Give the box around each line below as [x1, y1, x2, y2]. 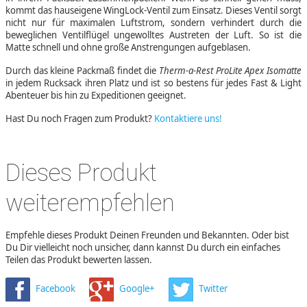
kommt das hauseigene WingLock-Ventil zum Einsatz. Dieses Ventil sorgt [5, 3, 302, 16]
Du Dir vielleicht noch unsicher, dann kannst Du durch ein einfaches [5, 241, 280, 254]
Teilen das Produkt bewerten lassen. [5, 253, 152, 266]
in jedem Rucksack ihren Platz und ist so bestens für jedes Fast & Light [5, 76, 302, 89]
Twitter [199, 282, 228, 295]
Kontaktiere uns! [154, 112, 222, 125]
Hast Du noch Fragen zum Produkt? [5, 112, 154, 125]
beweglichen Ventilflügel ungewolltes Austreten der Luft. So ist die [5, 28, 302, 41]
